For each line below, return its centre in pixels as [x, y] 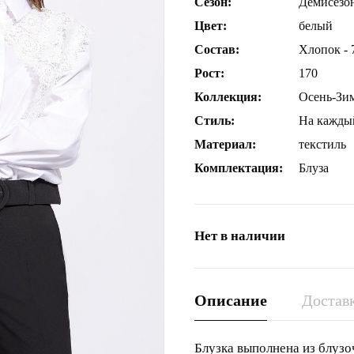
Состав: [217, 49]
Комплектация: [239, 168]
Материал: [225, 144]
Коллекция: [228, 97]
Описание [231, 300]
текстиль [322, 144]
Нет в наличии [240, 236]
